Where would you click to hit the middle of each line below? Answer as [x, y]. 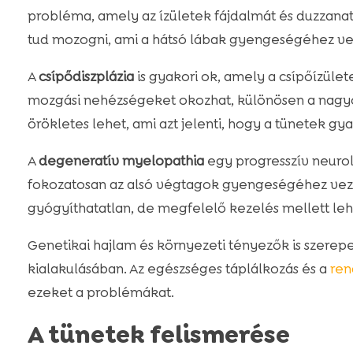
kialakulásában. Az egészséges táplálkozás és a [178, 269]
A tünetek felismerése [158, 335]
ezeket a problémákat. [100, 293]
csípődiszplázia [86, 77]
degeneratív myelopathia [121, 161]
